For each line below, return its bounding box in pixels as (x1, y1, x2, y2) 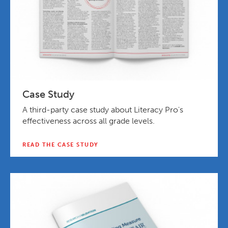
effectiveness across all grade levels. (22, 116, 155, 126)
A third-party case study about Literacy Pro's (22, 104, 183, 115)
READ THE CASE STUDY (22, 141, 99, 148)
